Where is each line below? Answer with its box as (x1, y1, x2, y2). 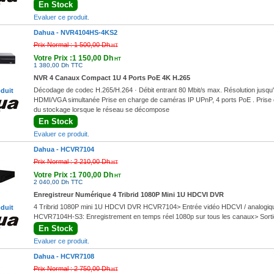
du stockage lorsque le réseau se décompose (33, 106, 169, 113)
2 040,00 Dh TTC (33, 179, 83, 185)
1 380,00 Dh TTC (33, 62, 83, 68)
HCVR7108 (60, 253, 94, 260)
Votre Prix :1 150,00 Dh (33, 54, 113, 62)
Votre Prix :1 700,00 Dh (33, 171, 113, 179)
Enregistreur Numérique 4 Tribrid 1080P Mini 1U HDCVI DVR (33, 191, 224, 198)
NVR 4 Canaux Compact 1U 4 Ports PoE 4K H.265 (33, 74, 190, 81)
